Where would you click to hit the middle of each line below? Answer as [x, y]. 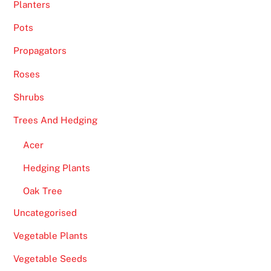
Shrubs [29, 97]
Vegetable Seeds [51, 258]
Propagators [40, 51]
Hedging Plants [56, 168]
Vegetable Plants [51, 235]
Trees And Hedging [56, 120]
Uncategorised [45, 212]
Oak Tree [42, 191]
